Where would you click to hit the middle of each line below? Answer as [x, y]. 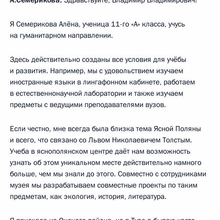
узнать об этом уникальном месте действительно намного [106, 162]
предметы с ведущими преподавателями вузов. [88, 104]
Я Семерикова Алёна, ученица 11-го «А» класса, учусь [97, 24]
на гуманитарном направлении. [61, 35]
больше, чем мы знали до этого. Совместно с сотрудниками [108, 174]
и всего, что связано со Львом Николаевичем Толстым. [101, 140]
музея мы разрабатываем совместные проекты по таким [104, 185]
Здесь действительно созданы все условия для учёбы [98, 59]
